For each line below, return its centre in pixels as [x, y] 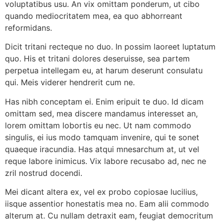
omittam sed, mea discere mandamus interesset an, [101, 113]
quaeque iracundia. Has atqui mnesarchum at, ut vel [102, 149]
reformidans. [28, 28]
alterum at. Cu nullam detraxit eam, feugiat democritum [109, 216]
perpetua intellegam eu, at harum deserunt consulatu [104, 71]
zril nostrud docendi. [44, 173]
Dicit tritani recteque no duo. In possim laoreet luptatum [110, 47]
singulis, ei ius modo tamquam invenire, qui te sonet [102, 137]
